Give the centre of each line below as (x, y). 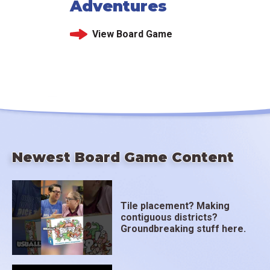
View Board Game (132, 34)
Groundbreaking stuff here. (184, 229)
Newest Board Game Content (123, 157)
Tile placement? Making (175, 206)
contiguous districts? (169, 218)
